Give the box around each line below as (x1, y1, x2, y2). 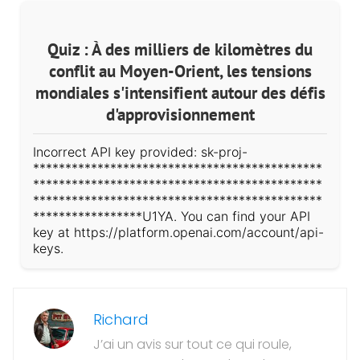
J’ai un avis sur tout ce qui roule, (93, 334, 292, 354)
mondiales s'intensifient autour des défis (35, 81, 325, 104)
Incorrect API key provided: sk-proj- (33, 143, 247, 160)
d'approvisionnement (105, 103, 255, 125)
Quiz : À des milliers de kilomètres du (47, 38, 313, 60)
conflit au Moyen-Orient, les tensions (48, 59, 312, 82)
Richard (93, 309, 149, 329)
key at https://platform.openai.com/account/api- (33, 223, 324, 240)
